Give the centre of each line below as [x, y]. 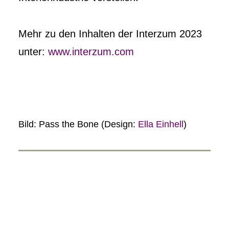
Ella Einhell [161, 124]
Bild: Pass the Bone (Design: [78, 124]
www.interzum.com [91, 52]
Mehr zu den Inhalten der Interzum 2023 [110, 34]
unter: [33, 52]
